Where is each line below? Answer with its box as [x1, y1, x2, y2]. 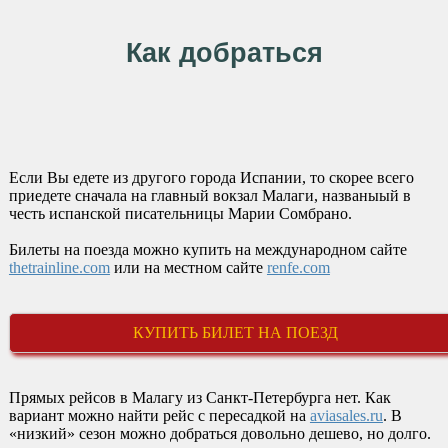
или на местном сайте [109, 259, 267, 277]
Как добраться [125, 37, 323, 69]
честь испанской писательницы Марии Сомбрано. [8, 205, 352, 223]
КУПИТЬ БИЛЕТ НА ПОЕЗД [132, 324, 338, 342]
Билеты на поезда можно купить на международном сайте [8, 241, 407, 259]
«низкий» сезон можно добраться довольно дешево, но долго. [8, 425, 431, 443]
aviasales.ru [309, 407, 383, 425]
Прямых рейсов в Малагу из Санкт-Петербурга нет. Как [8, 389, 391, 407]
